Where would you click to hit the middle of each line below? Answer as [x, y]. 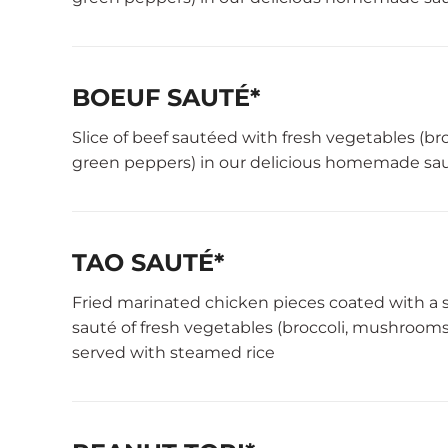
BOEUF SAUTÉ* [166, 97]
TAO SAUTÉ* [148, 262]
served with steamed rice [173, 352]
